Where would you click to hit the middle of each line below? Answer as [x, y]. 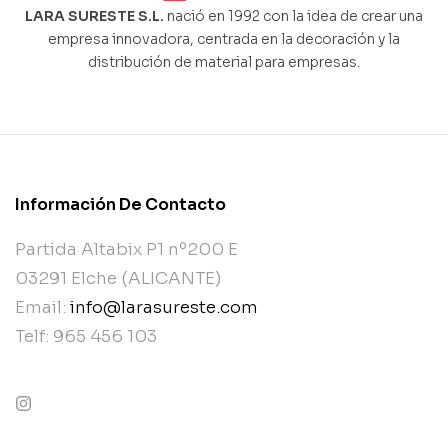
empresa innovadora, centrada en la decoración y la [224, 39]
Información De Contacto [120, 204]
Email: [42, 307]
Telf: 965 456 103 [86, 336]
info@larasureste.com [164, 307]
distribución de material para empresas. [224, 62]
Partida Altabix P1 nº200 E [126, 249]
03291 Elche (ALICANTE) [118, 278]
